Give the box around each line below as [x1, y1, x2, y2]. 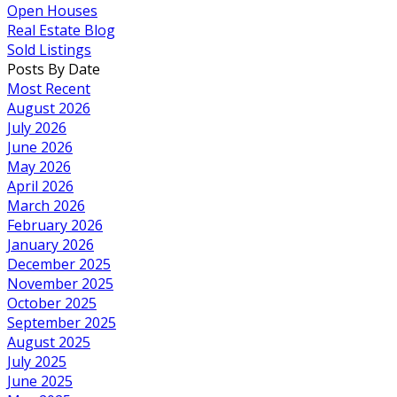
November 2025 [7, 273, 113, 293]
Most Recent [7, 78, 90, 98]
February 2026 [7, 214, 103, 235]
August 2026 [7, 97, 90, 118]
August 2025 [7, 331, 90, 352]
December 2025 [7, 253, 111, 274]
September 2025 [7, 312, 116, 332]
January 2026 [7, 234, 94, 254]
